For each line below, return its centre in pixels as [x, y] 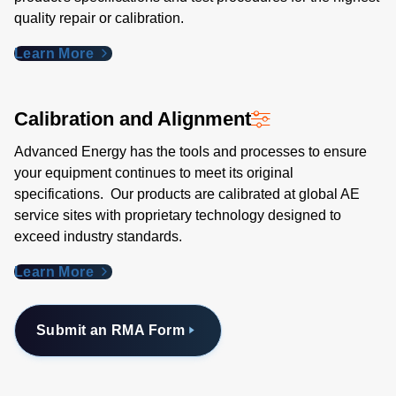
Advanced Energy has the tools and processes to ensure [190, 152]
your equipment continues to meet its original [154, 173]
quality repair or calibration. [99, 18]
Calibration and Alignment [133, 119]
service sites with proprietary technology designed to [178, 215]
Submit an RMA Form [111, 330]
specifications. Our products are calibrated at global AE [187, 194]
